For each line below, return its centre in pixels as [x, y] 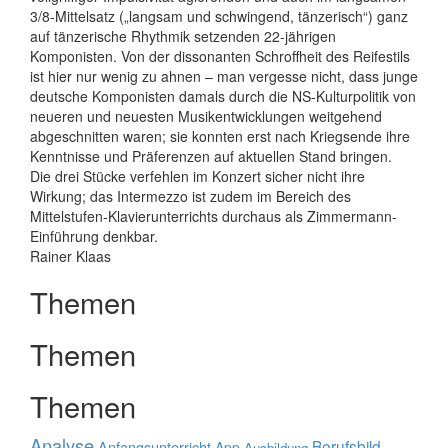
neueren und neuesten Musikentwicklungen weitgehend [206, 116]
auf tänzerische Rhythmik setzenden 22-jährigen [183, 36]
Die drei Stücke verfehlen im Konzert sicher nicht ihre [197, 176]
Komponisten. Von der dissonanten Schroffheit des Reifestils [220, 56]
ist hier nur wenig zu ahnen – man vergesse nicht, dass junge [224, 76]
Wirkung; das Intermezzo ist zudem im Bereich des [190, 196]
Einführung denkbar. [94, 236]
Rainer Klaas [70, 256]
